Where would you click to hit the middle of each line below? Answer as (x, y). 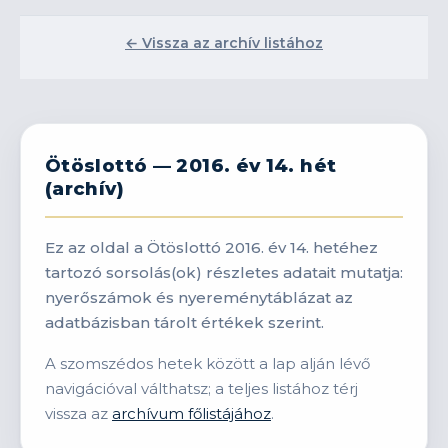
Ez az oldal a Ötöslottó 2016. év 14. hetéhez (211, 248)
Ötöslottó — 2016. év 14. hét (191, 165)
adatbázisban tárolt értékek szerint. (184, 323)
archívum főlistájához (191, 414)
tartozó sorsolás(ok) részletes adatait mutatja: (224, 273)
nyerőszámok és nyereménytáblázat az (199, 298)
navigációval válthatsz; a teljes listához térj (201, 389)
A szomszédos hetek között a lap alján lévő (207, 364)
